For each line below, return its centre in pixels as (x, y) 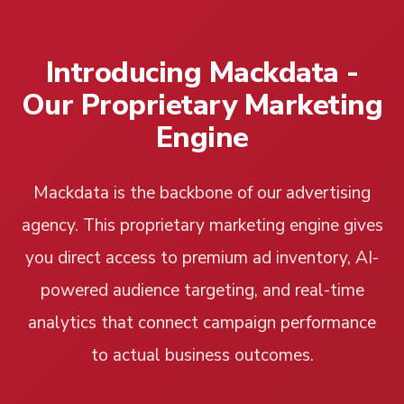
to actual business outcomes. (202, 356)
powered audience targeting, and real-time (202, 291)
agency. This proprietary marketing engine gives (202, 226)
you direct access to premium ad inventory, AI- (202, 258)
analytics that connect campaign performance (202, 323)
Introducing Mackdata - (202, 73)
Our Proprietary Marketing (202, 106)
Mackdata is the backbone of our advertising (202, 193)
